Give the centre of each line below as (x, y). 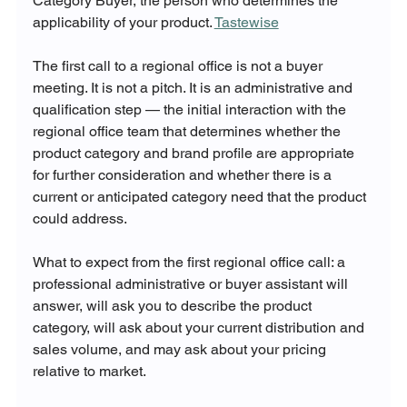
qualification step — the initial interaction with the (191, 110)
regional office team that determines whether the (188, 132)
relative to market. (90, 372)
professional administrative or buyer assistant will (192, 284)
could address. (79, 219)
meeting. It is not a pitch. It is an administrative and (194, 88)
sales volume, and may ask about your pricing (181, 350)
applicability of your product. (123, 23)
